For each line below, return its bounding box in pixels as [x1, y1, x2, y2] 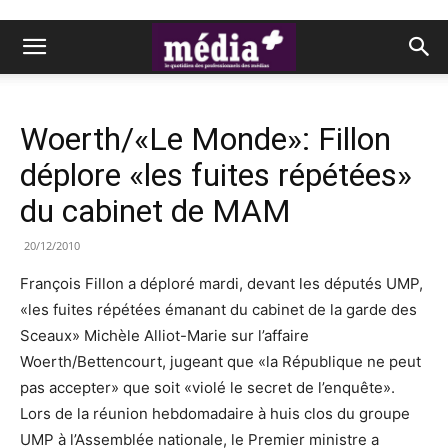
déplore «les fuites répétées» [20, 156, 412, 194]
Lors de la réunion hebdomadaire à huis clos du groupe [20, 404, 410, 423]
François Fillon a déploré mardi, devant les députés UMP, [20, 274, 423, 293]
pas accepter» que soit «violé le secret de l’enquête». [20, 378, 395, 397]
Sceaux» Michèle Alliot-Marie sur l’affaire [20, 326, 309, 345]
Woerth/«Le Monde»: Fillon [20, 120, 391, 158]
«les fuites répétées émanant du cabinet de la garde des [20, 300, 417, 319]
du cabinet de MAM [20, 192, 291, 230]
